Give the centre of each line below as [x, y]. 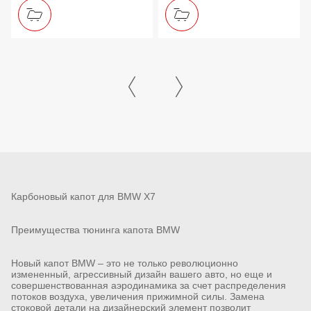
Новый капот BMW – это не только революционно [125, 263]
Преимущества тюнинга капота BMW [95, 229]
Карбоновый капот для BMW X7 [83, 196]
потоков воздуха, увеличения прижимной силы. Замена [138, 296]
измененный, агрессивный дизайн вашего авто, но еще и [142, 274]
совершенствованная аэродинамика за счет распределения [149, 285]
